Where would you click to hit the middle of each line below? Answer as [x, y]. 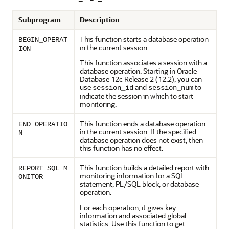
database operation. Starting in [128, 71]
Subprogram [40, 19]
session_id [113, 88]
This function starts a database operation [144, 39]
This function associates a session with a [143, 62]
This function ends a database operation [143, 123]
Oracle [187, 71]
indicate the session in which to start [136, 96]
